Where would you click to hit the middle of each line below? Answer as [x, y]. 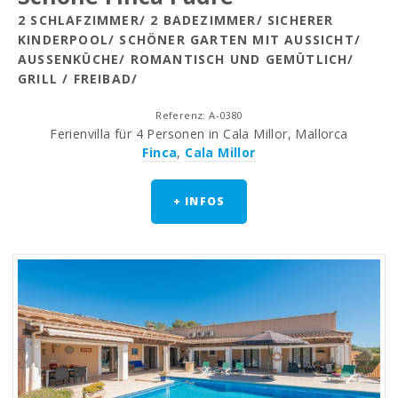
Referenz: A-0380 [199, 115]
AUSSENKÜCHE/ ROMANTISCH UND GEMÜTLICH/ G [186, 60]
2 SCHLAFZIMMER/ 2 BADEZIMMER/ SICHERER [176, 20]
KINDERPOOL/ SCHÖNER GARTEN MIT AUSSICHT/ [190, 40]
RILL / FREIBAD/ [78, 79]
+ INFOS [199, 202]
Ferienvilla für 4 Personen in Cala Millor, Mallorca [199, 134]
